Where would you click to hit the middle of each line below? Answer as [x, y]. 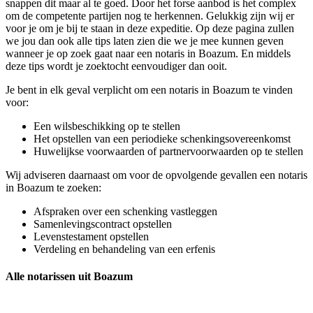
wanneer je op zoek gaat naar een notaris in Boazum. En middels [148, 53]
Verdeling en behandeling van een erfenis [124, 249]
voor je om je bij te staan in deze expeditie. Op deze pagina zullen [150, 28]
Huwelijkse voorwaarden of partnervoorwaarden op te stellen [168, 151]
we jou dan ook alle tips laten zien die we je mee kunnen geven [145, 41]
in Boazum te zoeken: [53, 187]
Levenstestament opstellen [91, 236]
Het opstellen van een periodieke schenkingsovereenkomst [162, 138]
